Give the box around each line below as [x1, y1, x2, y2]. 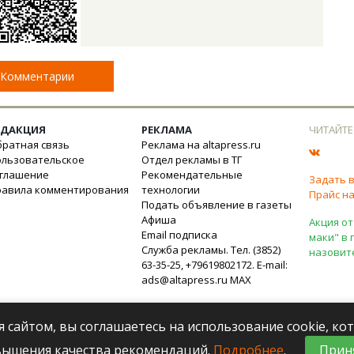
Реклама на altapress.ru [141, 137, 261, 152]
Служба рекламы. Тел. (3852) [141, 242, 281, 257]
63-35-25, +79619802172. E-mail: [141, 257, 288, 272]
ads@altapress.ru [141, 272, 228, 287]
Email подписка [141, 227, 217, 242]
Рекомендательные [141, 167, 243, 182]
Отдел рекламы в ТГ [141, 152, 242, 167]
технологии [141, 182, 200, 197]
